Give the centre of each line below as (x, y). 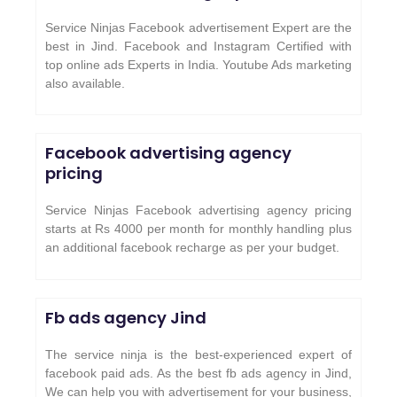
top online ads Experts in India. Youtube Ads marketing (198, 64)
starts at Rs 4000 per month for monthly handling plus (198, 229)
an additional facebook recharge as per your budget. (192, 248)
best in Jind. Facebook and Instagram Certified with (198, 46)
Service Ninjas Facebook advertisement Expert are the (198, 27)
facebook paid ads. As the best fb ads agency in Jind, (198, 373)
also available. (85, 83)
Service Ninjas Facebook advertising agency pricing (198, 210)
